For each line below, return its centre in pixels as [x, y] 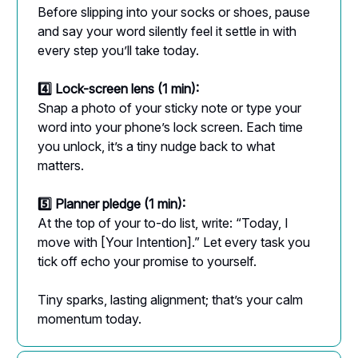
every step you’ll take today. [118, 50]
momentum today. [89, 318]
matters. [61, 165]
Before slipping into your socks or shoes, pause [174, 12]
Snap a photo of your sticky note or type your [169, 107]
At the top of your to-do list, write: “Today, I [163, 223]
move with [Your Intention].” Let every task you [174, 242]
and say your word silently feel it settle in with [167, 31]
